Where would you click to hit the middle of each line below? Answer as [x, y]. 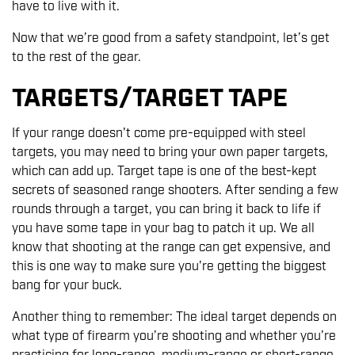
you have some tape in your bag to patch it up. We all [163, 229]
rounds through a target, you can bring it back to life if [166, 210]
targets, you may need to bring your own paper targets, [170, 153]
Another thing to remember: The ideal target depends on [174, 318]
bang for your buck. [69, 286]
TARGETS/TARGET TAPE [150, 99]
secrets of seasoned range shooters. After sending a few [175, 191]
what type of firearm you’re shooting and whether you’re [174, 337]
